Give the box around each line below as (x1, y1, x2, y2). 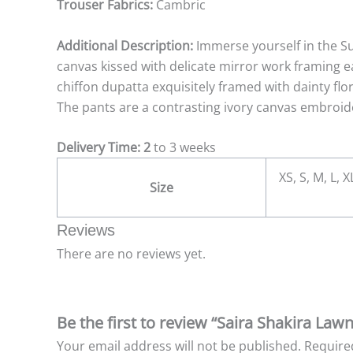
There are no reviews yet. (57, 245, 206, 263)
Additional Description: (57, 36, 196, 54)
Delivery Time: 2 (57, 139, 150, 157)
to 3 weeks (150, 139, 216, 157)
